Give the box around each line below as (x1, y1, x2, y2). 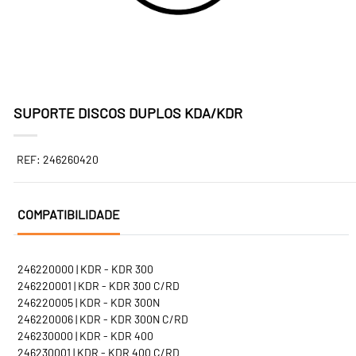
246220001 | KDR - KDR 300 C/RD (17, 279, 180, 292)
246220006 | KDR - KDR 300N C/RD (17, 312, 188, 326)
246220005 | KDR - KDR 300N (17, 296, 160, 309)
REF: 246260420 (17, 153, 99, 166)
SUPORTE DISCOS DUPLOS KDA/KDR (14, 104, 242, 122)
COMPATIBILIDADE (17, 207, 120, 222)
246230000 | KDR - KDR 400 (17, 329, 153, 342)
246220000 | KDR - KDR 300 (17, 262, 153, 276)
